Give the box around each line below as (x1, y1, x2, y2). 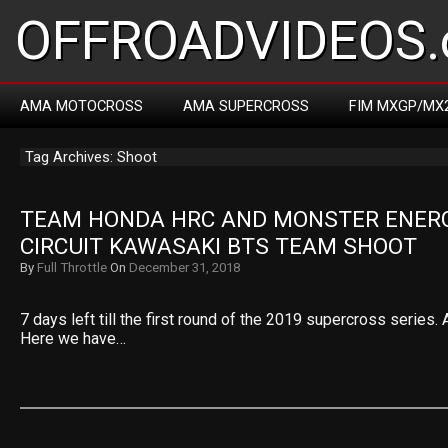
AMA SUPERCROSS (183, 97, 309, 115)
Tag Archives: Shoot (25, 148, 157, 166)
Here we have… (20, 329, 126, 348)
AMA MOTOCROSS (20, 97, 143, 115)
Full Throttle (37, 260, 107, 275)
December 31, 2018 (129, 260, 240, 275)
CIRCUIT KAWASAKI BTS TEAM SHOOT (20, 233, 417, 260)
